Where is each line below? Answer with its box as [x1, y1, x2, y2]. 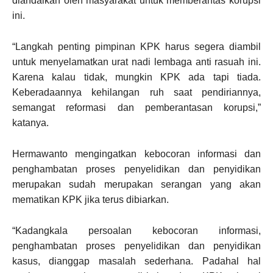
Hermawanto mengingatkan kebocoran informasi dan [12, 149, 261, 159]
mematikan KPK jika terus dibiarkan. [12, 194, 169, 205]
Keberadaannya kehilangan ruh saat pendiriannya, [12, 87, 261, 97]
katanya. [12, 118, 49, 128]
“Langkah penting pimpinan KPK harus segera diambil [12, 41, 261, 52]
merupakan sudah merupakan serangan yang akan [12, 179, 261, 190]
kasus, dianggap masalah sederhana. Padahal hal [12, 256, 261, 266]
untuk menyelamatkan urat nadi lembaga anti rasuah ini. [12, 57, 261, 67]
